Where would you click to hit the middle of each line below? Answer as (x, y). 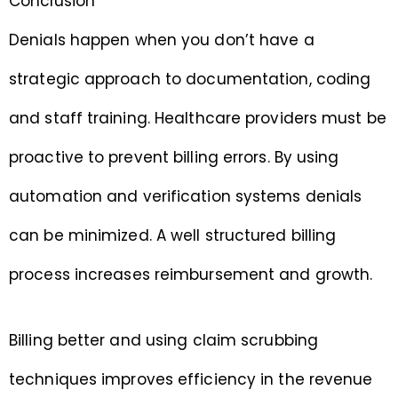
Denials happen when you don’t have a (162, 40)
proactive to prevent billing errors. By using (174, 158)
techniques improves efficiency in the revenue (191, 379)
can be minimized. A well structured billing (173, 236)
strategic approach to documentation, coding (190, 80)
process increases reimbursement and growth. (191, 275)
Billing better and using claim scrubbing (164, 340)
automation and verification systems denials (186, 197)
